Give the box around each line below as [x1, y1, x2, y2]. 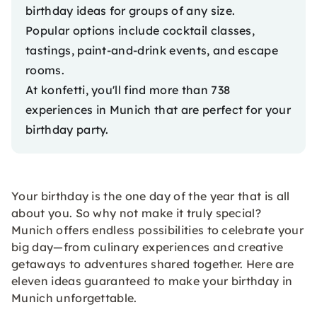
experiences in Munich [25, 103, 151, 117]
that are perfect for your [151, 103, 292, 117]
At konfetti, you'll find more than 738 [25, 83, 231, 97]
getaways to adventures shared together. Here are [11, 257, 294, 271]
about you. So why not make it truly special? [11, 206, 262, 220]
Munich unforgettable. [11, 291, 137, 305]
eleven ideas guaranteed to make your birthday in [11, 274, 293, 288]
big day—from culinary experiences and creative [11, 240, 284, 254]
